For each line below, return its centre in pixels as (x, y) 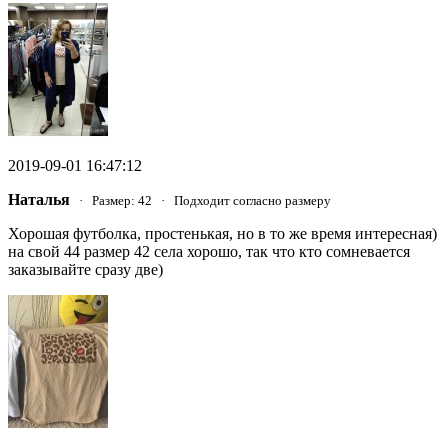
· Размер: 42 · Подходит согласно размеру (200, 201)
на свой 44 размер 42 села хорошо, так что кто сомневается (209, 252)
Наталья (39, 200)
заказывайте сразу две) (85, 270)
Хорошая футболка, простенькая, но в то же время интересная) (222, 234)
